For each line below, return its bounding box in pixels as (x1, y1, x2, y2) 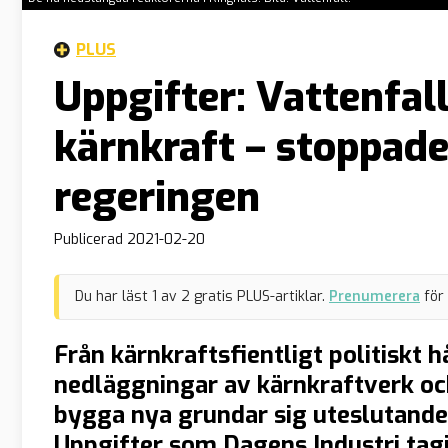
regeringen (54, 169, 260, 224)
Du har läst (75, 286, 152, 306)
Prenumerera (329, 286, 420, 306)
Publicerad (54, 230, 127, 250)
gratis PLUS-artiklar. (190, 286, 325, 306)
